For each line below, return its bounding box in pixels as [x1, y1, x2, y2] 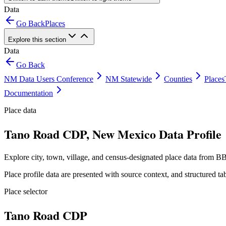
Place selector [4, 187, 47, 196]
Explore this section [8, 36, 66, 43]
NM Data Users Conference [4, 75, 93, 83]
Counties [164, 75, 192, 83]
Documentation [4, 89, 53, 97]
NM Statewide [105, 75, 152, 83]
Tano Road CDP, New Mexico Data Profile [4, 125, 221, 143]
